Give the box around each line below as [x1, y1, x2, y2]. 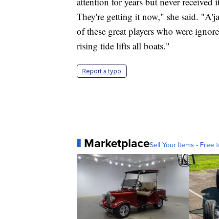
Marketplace [84, 134, 150, 152]
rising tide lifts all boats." [77, 39, 170, 52]
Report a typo [82, 67, 121, 75]
